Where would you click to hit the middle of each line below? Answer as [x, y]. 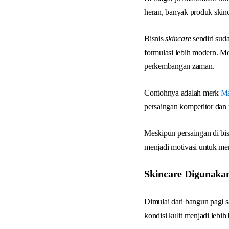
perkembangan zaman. [179, 66]
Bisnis [155, 39]
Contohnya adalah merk [182, 93]
